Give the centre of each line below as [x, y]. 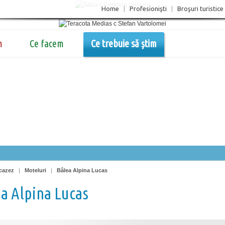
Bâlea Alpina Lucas [82, 170]
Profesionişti [148, 9]
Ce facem [47, 43]
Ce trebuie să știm [124, 43]
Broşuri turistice [200, 9]
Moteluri [35, 170]
